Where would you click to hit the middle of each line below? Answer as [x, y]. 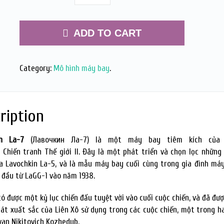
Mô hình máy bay [81, 68]
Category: [36, 68]
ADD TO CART [107, 33]
